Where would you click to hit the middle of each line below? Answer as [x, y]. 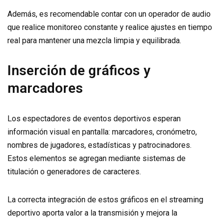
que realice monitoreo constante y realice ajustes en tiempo [110, 27]
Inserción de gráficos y [79, 70]
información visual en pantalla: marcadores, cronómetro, [102, 132]
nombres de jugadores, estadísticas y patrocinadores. [99, 145]
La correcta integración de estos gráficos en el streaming [105, 200]
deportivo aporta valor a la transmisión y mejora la [92, 213]
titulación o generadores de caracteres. [74, 172]
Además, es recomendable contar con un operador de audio [109, 14]
